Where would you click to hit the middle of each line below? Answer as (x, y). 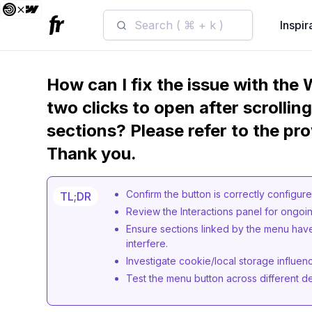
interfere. (147, 243)
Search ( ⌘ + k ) (179, 25)
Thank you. (92, 154)
